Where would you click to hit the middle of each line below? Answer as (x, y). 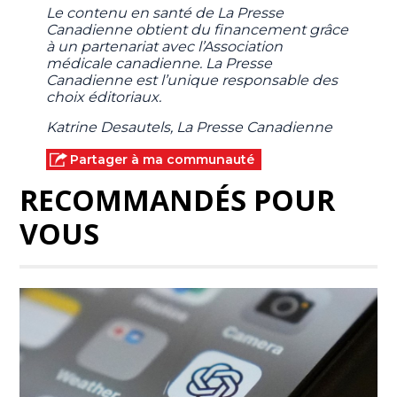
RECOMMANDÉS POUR (178, 200)
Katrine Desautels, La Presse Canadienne (190, 128)
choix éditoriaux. (104, 97)
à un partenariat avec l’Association (165, 47)
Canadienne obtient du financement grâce (198, 30)
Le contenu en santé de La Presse (165, 13)
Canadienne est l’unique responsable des (192, 81)
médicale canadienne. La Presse (160, 64)
